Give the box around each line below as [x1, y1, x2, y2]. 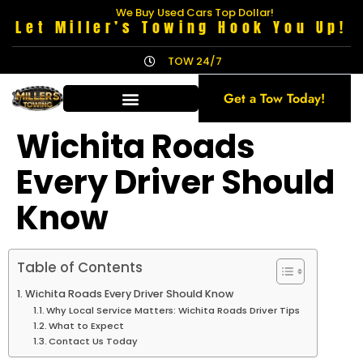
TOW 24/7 [167, 53, 222, 69]
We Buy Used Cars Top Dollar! [115, 5, 274, 20]
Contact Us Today [49, 335, 139, 348]
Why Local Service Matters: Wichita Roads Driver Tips [46, 304, 301, 317]
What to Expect [49, 319, 125, 332]
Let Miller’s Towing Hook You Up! [15, 16, 348, 38]
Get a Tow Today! [224, 89, 326, 108]
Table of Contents [17, 258, 143, 278]
